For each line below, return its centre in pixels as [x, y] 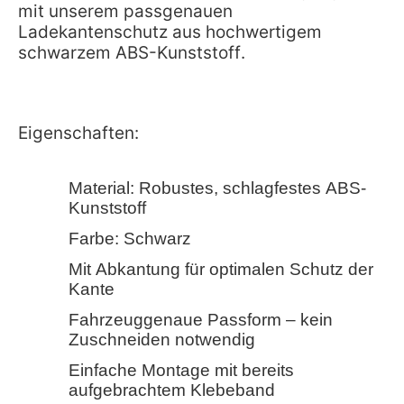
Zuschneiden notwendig [162, 340]
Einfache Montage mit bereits [181, 371]
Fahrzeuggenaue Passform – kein [201, 320]
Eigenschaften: [78, 133]
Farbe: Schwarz [130, 239]
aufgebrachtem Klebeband [172, 390]
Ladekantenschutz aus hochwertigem [170, 32]
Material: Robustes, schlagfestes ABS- [217, 188]
